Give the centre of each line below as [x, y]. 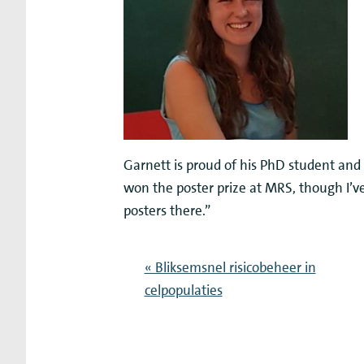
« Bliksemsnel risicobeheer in [230, 268]
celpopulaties [183, 290]
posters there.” [167, 210]
